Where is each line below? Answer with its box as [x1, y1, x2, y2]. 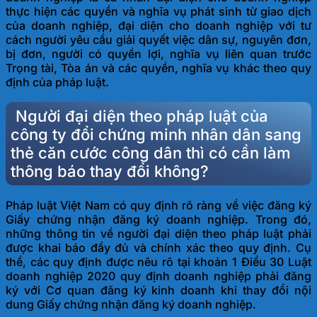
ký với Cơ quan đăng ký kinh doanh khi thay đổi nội [6, 283, 311, 298]
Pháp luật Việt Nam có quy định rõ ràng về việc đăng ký [6, 198, 311, 213]
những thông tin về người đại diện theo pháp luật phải [6, 226, 311, 241]
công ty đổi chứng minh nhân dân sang [11, 125, 301, 144]
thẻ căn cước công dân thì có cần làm [11, 143, 291, 162]
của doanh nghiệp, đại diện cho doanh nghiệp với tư [6, 18, 311, 33]
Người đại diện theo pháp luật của [16, 106, 268, 125]
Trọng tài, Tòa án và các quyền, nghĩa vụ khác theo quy [6, 60, 311, 75]
